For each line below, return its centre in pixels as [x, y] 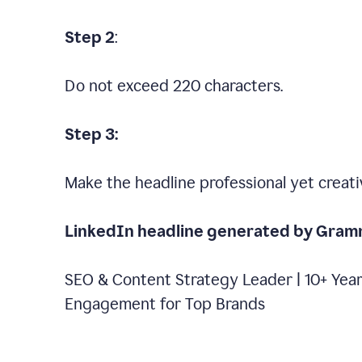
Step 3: [91, 134]
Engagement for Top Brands [165, 304]
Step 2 [90, 37]
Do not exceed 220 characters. [174, 86]
